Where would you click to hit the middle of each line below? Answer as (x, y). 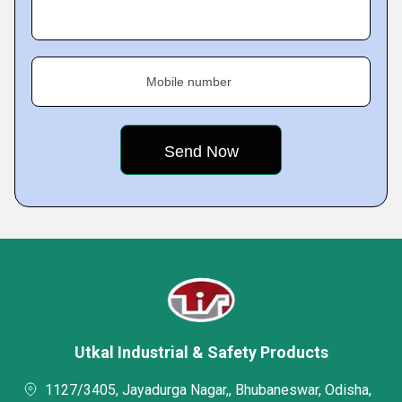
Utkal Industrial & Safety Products (201, 352)
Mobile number (189, 82)
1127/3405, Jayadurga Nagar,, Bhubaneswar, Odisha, (208, 390)
